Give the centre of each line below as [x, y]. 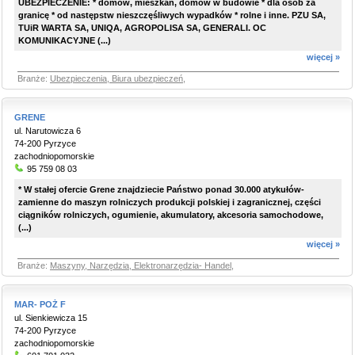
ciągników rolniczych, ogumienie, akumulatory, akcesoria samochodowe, [171, 215]
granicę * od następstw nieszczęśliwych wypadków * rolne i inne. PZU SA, [172, 15]
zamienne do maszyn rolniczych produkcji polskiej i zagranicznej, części [170, 202]
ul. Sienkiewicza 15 [51, 318]
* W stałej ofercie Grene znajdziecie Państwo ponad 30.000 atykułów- [161, 189]
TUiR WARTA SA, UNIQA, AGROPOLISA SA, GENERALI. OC [142, 28]
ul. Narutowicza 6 [48, 131]
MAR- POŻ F [40, 304]
